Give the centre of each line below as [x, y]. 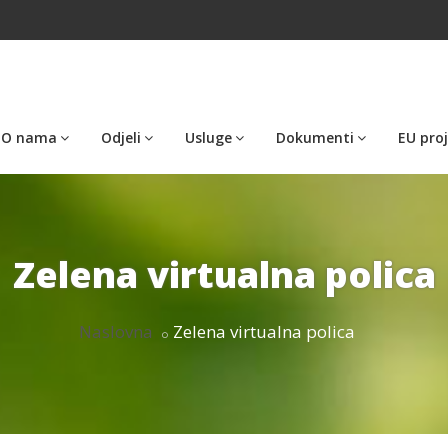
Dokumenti [315, 137]
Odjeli [121, 137]
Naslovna [115, 331]
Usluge [208, 137]
